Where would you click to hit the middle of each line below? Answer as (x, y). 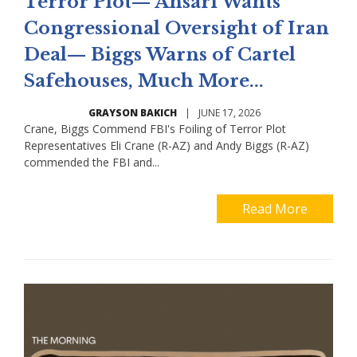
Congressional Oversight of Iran (177, 29)
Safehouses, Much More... (144, 81)
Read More (275, 209)
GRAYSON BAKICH (133, 113)
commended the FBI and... (92, 163)
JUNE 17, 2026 (229, 113)
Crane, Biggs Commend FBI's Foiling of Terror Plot (155, 129)
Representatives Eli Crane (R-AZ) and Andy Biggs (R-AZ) (167, 146)
